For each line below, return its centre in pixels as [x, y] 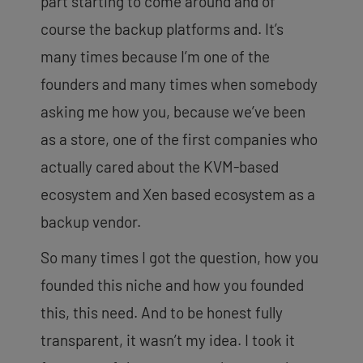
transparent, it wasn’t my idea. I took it [168, 340]
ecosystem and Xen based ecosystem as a [178, 194]
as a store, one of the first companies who [179, 139]
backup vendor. [91, 221]
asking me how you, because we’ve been [173, 111]
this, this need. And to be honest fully [162, 312]
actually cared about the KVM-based [160, 166]
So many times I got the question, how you [179, 257]
